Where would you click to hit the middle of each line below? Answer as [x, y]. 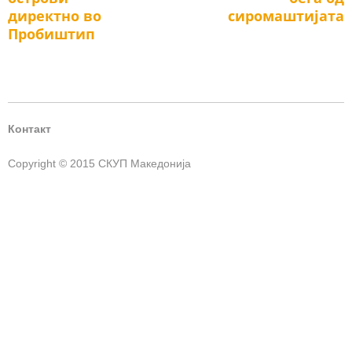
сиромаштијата [286, 15]
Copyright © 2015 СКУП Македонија [99, 164]
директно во [55, 15]
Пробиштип [51, 33]
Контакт [29, 129]
